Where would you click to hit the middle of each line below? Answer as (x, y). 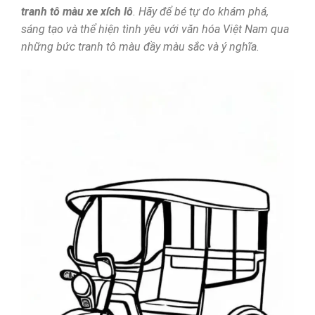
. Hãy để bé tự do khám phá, (200, 11)
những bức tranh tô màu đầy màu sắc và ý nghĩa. (140, 46)
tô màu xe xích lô (91, 11)
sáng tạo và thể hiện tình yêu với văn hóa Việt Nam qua (155, 29)
